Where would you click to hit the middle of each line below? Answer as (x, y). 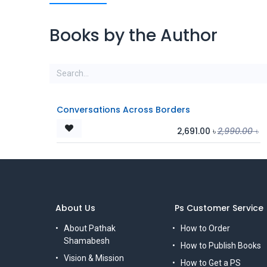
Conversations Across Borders (123, 109)
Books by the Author (133, 35)
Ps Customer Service (218, 208)
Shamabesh (86, 241)
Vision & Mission (94, 258)
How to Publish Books (221, 246)
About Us (75, 208)
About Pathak (89, 228)
